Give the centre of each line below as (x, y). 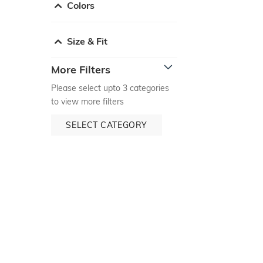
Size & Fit (87, 41)
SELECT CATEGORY (107, 125)
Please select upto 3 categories (110, 88)
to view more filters (87, 101)
